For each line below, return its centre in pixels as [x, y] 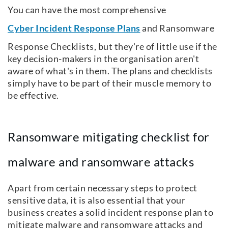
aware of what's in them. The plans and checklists [110, 70]
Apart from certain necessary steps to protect [103, 188]
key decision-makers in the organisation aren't [103, 58]
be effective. [35, 95]
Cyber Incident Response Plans [74, 28]
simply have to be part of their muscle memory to [109, 83]
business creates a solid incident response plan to [110, 212]
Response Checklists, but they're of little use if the [112, 46]
